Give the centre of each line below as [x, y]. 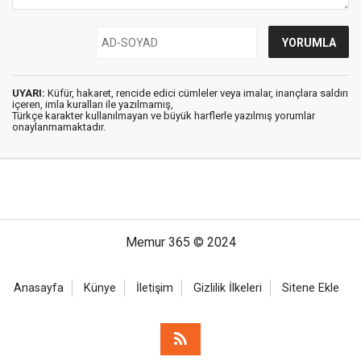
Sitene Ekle [311, 288]
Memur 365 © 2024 [180, 242]
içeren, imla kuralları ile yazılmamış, [93, 104]
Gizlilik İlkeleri [228, 288]
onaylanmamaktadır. [59, 127]
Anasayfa [39, 288]
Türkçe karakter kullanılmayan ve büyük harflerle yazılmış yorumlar [164, 116]
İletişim [155, 288]
